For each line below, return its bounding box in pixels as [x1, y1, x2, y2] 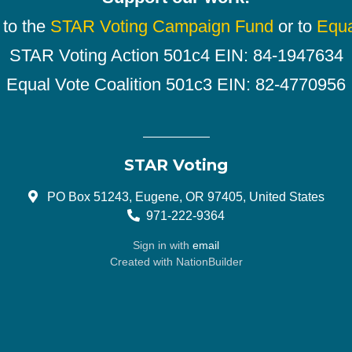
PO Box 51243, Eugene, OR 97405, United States [43, 189, 324, 203]
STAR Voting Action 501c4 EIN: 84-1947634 [9, 45, 343, 65]
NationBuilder [175, 255, 243, 268]
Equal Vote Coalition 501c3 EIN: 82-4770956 [6, 74, 346, 94]
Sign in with [133, 238, 192, 251]
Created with [109, 255, 176, 268]
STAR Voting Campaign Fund [49, 16, 273, 36]
